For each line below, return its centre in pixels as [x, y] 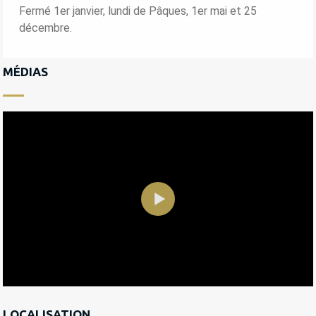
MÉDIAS [25, 72]
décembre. [45, 28]
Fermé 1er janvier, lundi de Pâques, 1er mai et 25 [138, 11]
